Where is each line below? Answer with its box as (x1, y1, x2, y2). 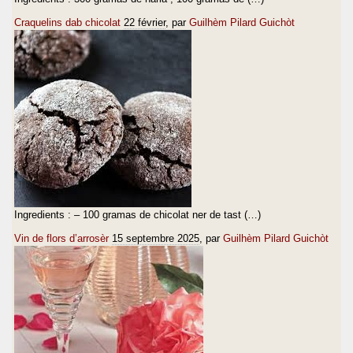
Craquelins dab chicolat (14, 16, 121, 28)
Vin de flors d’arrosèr (14, 232, 109, 244)
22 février (124, 16, 165, 28)
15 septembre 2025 (112, 232, 199, 244)
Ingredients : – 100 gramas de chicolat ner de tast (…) (14, 208, 261, 221)
